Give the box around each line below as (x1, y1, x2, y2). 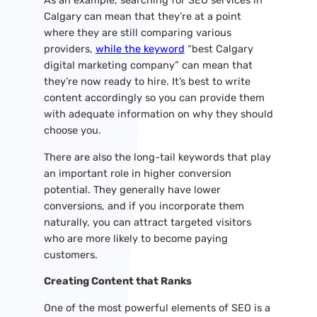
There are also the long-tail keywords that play (43, 150, 271, 163)
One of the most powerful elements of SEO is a (43, 301, 270, 314)
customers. (43, 248, 98, 261)
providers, (43, 42, 96, 56)
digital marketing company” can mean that (43, 59, 253, 72)
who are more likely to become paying (43, 231, 228, 245)
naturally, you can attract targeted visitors (43, 215, 251, 229)
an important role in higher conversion (43, 166, 231, 180)
